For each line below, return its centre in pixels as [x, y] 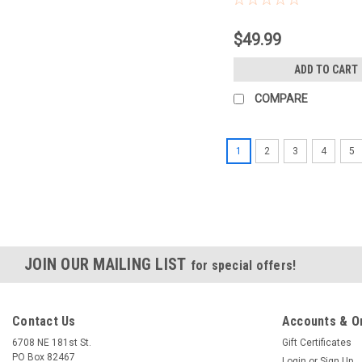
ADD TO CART [326, 70]
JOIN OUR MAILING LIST [107, 265]
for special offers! [243, 266]
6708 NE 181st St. [52, 343]
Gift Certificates [316, 343]
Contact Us [44, 322]
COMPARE [282, 99]
